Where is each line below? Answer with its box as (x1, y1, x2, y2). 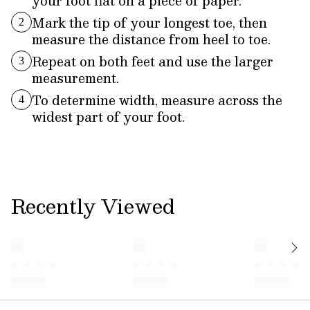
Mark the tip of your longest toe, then (32, 12, 267, 34)
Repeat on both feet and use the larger (32, 51, 273, 73)
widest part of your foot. (32, 106, 185, 128)
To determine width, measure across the (32, 89, 282, 111)
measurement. (32, 67, 119, 89)
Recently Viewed (11, 190, 175, 223)
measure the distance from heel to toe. (32, 28, 271, 51)
